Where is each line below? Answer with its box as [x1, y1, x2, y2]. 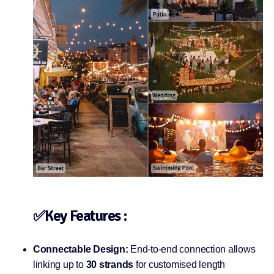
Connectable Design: [32, 243, 128, 254]
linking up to [32, 259, 86, 270]
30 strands [86, 259, 134, 270]
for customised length [133, 259, 225, 270]
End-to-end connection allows [128, 243, 256, 254]
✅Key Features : [32, 206, 127, 225]
